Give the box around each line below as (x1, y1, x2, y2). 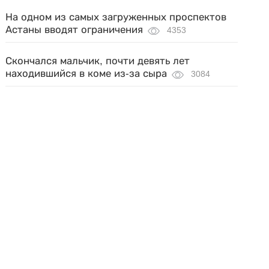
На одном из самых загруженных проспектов (5, 11, 227, 23)
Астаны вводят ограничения (5, 24, 144, 35)
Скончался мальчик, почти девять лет (5, 55, 190, 67)
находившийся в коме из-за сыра (5, 68, 168, 79)
